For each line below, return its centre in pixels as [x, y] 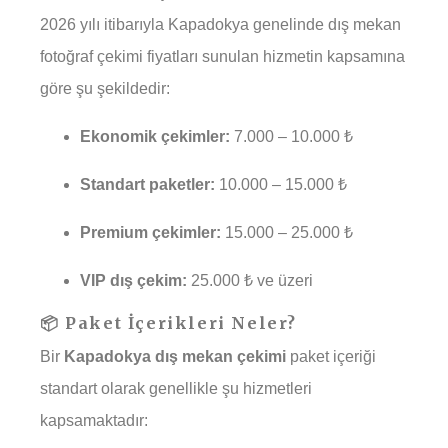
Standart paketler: [147, 185]
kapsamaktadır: [94, 421]
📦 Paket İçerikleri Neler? [168, 323]
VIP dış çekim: [133, 281]
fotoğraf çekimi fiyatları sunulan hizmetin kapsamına [222, 57]
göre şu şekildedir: [105, 89]
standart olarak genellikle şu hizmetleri [176, 389]
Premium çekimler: [150, 233]
